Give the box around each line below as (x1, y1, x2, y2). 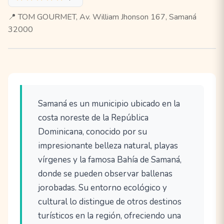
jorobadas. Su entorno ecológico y (38, 182, 167, 194)
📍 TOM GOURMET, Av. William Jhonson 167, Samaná (8, 11, 196, 23)
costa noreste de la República (38, 112, 148, 124)
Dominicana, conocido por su (38, 126, 147, 138)
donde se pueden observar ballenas (38, 168, 172, 180)
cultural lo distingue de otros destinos (38, 196, 181, 208)
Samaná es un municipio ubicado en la (38, 98, 180, 110)
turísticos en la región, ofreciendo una (38, 210, 181, 222)
